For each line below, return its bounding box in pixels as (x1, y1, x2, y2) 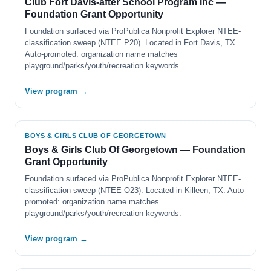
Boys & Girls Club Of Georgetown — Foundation (25, 145, 246, 155)
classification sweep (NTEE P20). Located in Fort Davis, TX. (25, 38, 238, 47)
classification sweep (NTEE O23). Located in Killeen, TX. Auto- (25, 186, 246, 195)
